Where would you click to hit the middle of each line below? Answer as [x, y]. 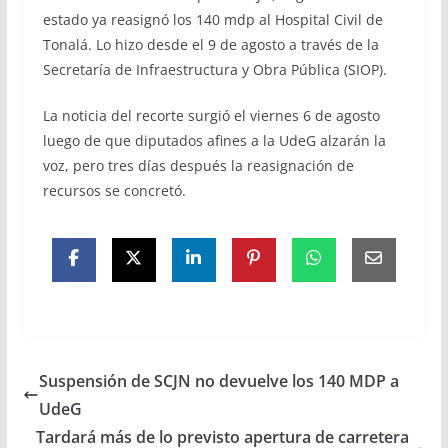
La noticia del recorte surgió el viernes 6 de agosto [211, 116]
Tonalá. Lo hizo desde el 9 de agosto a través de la [210, 45]
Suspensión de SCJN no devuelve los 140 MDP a [218, 381]
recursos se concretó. [114, 191]
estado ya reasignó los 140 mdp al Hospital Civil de [212, 20]
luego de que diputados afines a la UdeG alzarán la [214, 141]
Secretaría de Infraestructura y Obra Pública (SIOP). [214, 70]
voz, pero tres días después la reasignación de [198, 166]
